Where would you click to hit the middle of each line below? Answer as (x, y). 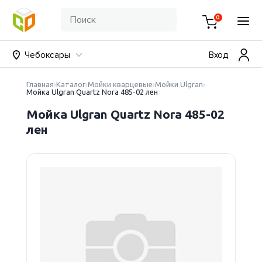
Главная (40, 84)
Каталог (70, 84)
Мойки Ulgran (179, 84)
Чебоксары (48, 55)
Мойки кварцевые (120, 84)
